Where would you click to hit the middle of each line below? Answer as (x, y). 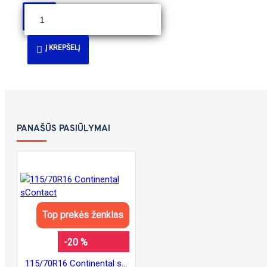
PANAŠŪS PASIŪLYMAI (63, 129)
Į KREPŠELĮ (63, 48)
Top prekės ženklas (83, 215)
